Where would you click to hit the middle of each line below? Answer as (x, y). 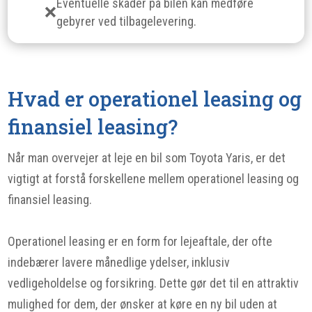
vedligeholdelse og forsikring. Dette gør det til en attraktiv (154, 283)
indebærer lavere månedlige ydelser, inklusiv (119, 262)
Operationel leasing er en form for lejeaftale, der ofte (140, 241)
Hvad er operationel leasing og (155, 99)
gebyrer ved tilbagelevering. (127, 21)
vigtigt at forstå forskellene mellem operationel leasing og (154, 179)
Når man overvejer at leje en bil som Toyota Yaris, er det (147, 158)
